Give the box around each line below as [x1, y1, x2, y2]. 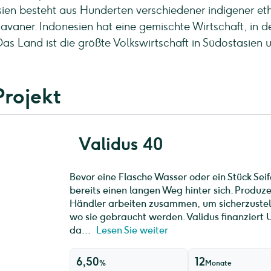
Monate [205, 259, 232, 267]
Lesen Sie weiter [96, 224, 168, 236]
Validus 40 [78, 134, 163, 154]
